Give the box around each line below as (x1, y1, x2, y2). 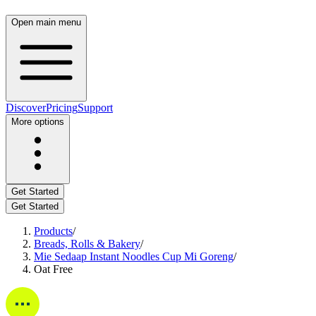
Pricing (46, 102, 78, 114)
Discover (6, 102, 46, 114)
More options (11, 116, 64, 127)
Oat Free (34, 263, 73, 275)
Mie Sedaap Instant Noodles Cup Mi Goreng (34, 250, 233, 262)
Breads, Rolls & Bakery (34, 238, 140, 250)
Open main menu (11, 17, 81, 28)
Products (34, 225, 73, 237)
